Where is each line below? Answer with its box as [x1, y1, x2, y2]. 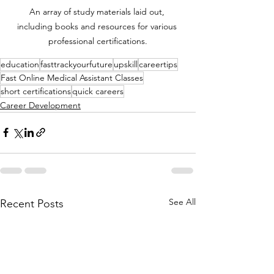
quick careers [72, 85, 124, 97]
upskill [114, 58, 138, 70]
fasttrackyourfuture [40, 58, 113, 70]
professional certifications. [48, 35, 147, 46]
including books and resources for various [17, 20, 179, 32]
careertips [139, 58, 177, 70]
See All [169, 196, 196, 207]
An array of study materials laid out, [29, 6, 167, 17]
